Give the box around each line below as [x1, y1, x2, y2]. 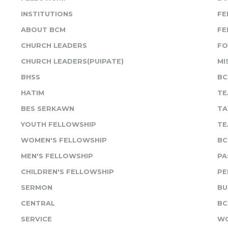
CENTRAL [20, 199, 55, 207]
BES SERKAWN [20, 104, 74, 112]
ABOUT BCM [20, 25, 66, 34]
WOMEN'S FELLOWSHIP [20, 136, 107, 144]
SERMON [20, 183, 52, 191]
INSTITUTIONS [20, 10, 73, 18]
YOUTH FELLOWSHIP [20, 120, 96, 128]
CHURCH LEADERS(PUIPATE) [20, 57, 124, 65]
